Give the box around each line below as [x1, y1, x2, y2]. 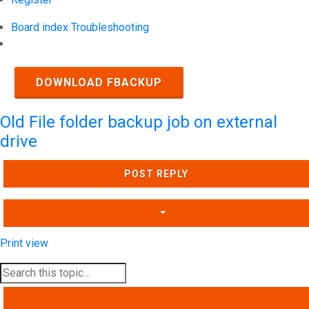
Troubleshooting [71, 21, 149, 34]
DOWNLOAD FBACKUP [36, 76, 162, 89]
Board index [11, 21, 68, 34]
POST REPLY [124, 168, 188, 179]
